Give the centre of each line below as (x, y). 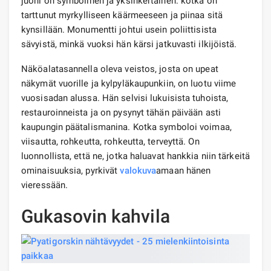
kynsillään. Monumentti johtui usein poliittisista (119, 29)
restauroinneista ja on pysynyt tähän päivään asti (121, 112)
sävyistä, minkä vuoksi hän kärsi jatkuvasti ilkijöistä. (129, 44)
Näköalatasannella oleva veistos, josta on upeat (120, 69)
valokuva (138, 170)
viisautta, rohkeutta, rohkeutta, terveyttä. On (110, 141)
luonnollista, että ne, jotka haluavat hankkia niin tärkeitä (135, 156)
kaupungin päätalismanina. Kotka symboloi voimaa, (126, 127)
